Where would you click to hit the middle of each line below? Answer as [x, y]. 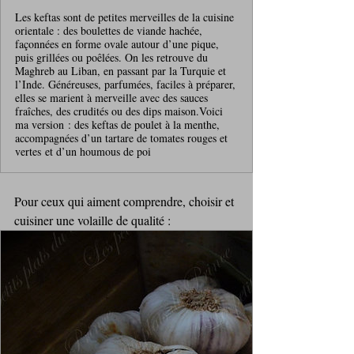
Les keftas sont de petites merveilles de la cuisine [124, 17]
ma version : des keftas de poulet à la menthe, [117, 124]
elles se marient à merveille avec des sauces [111, 97]
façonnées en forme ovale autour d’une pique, [117, 43]
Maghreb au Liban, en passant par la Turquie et [121, 70]
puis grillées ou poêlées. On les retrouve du [111, 57]
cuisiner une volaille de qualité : [94, 220]
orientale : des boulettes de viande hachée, [109, 30]
